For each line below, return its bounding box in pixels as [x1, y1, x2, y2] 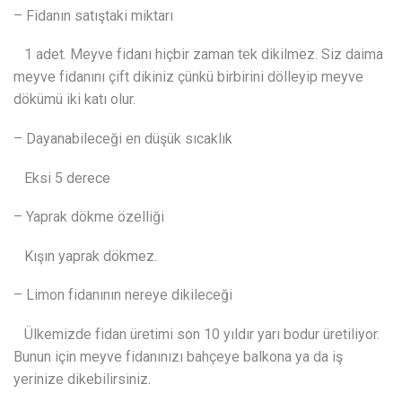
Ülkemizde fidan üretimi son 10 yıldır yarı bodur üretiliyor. [13, 325, 380, 343]
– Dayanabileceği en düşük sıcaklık [13, 130, 232, 148]
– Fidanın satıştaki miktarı [13, 6, 173, 24]
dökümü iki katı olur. [13, 91, 135, 109]
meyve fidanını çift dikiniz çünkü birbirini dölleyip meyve [13, 68, 363, 86]
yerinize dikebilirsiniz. [13, 370, 151, 388]
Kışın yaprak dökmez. [13, 247, 157, 265]
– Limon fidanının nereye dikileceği [13, 286, 232, 304]
